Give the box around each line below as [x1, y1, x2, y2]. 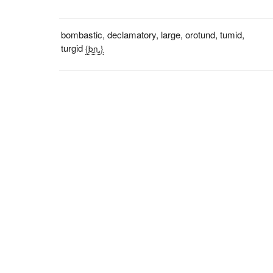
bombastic [61, 28, 103, 41]
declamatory [107, 28, 157, 41]
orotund [185, 28, 216, 41]
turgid [61, 41, 83, 54]
